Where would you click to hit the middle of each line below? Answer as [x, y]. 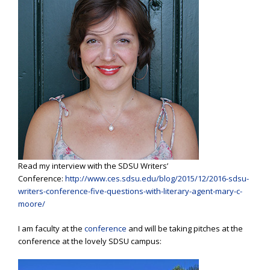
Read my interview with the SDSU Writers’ [93, 166]
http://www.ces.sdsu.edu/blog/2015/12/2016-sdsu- [157, 179]
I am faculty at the [51, 228]
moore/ [32, 204]
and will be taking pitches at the [185, 228]
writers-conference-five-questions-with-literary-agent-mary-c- [130, 191]
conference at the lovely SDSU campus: [90, 241]
